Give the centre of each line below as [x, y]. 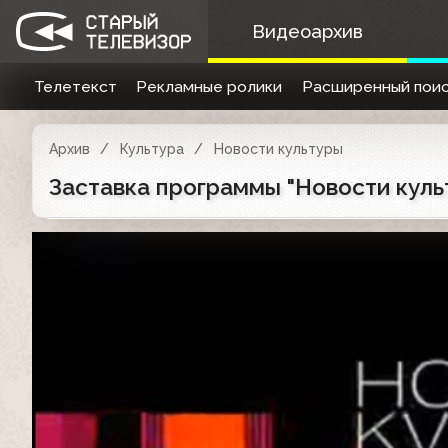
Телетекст [75, 86]
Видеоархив [307, 31]
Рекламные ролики [209, 86]
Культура [151, 149]
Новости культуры [278, 149]
